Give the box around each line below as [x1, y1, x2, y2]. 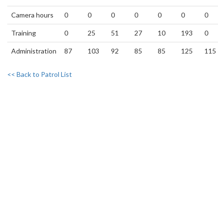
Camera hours [11, 11, 54, 19]
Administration [11, 47, 56, 55]
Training [11, 29, 36, 37]
